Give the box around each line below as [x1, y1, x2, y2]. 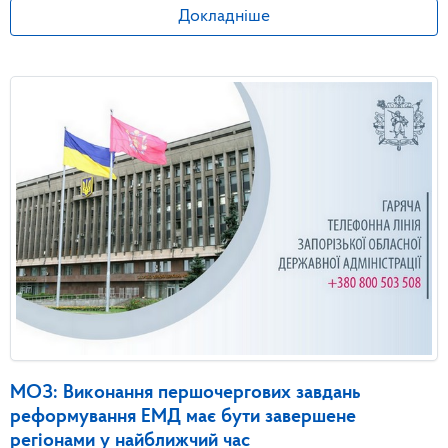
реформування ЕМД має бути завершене [10, 406, 356, 427]
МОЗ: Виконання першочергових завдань [10, 382, 361, 403]
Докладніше [178, 7, 270, 25]
